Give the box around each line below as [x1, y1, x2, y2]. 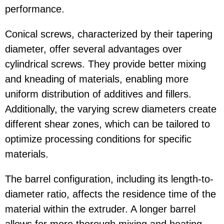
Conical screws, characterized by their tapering [5, 28, 212, 39]
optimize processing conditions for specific [5, 133, 191, 144]
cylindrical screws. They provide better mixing [5, 58, 206, 69]
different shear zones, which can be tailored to [5, 118, 210, 129]
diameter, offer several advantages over [5, 43, 182, 54]
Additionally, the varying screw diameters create [5, 103, 216, 114]
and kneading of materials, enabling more [5, 73, 188, 84]
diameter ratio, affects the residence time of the [5, 188, 216, 199]
